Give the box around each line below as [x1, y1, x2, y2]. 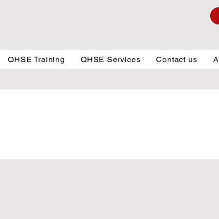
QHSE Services [80, 55, 141, 64]
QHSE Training [8, 55, 65, 64]
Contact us [156, 55, 197, 64]
